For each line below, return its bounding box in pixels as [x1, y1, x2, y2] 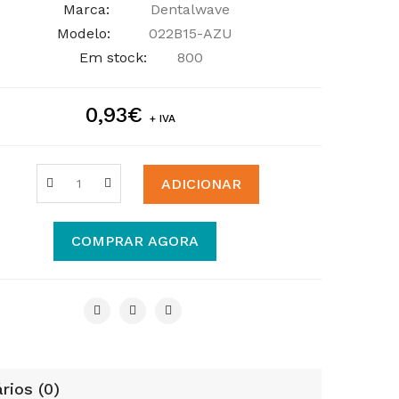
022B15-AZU [143, 25, 232, 42]
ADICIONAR [160, 175, 241, 192]
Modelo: [57, 25, 110, 42]
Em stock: [78, 49, 147, 66]
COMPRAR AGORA [70, 232, 199, 249]
